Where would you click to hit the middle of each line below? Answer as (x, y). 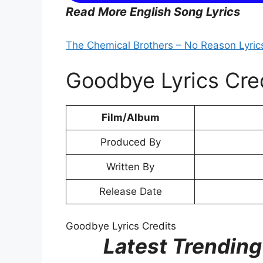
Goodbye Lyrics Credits (121, 226)
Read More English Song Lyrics (153, 12)
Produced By (130, 142)
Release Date (130, 191)
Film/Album (130, 117)
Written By (130, 166)
